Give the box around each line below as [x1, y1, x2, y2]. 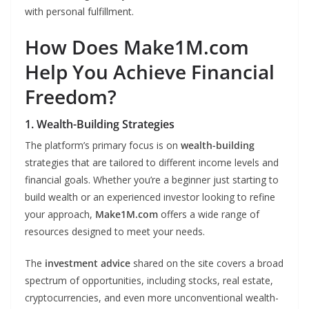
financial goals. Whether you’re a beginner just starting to [25, 173, 279, 187]
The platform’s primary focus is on [25, 139, 181, 152]
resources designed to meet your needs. [25, 225, 205, 239]
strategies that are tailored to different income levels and [25, 156, 279, 170]
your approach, [25, 208, 95, 221]
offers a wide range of [158, 208, 259, 221]
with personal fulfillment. [25, 5, 134, 19]
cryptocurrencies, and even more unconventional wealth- [25, 291, 279, 305]
